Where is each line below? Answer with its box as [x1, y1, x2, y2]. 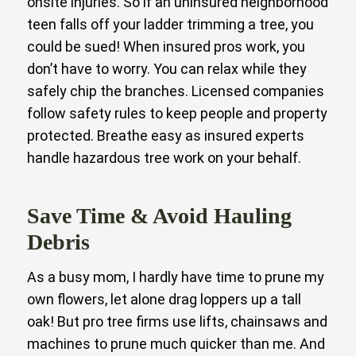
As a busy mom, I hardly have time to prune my [27, 268, 324, 285]
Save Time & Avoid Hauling [27, 203, 292, 228]
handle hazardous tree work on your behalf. [27, 149, 301, 166]
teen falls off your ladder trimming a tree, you [27, 15, 314, 33]
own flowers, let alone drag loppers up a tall [27, 290, 301, 308]
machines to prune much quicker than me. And [27, 335, 325, 352]
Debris [27, 229, 90, 254]
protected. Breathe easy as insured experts [27, 126, 304, 144]
